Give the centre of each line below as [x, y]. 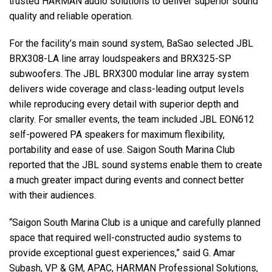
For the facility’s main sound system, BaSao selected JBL [131, 44]
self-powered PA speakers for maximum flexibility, [117, 135]
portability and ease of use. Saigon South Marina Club [122, 150]
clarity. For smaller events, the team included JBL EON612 [132, 120]
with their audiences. [53, 195]
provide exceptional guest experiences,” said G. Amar [122, 253]
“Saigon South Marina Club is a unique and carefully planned [135, 223]
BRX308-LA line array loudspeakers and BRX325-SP [120, 59]
